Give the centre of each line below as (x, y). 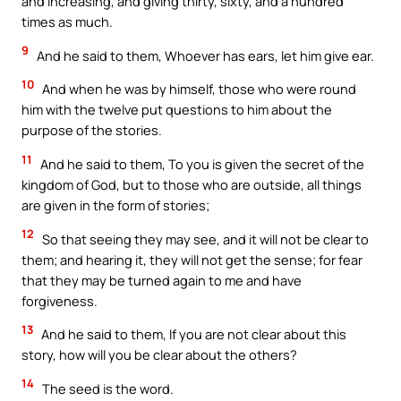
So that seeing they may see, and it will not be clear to (204, 239)
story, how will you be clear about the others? (159, 355)
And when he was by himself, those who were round (198, 89)
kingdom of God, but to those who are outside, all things (192, 184)
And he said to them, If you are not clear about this (192, 334)
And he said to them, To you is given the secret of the (201, 163)
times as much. (67, 22)
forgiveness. (60, 300)
